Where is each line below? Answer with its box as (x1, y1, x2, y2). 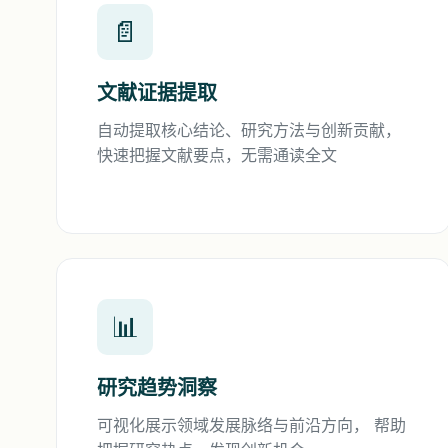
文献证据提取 (97, 81, 217, 105)
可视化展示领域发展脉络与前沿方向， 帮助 (97, 415, 406, 435)
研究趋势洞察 (97, 376, 217, 400)
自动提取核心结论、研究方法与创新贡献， (97, 120, 401, 140)
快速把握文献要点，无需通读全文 (97, 145, 337, 165)
